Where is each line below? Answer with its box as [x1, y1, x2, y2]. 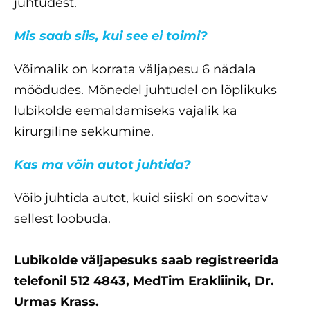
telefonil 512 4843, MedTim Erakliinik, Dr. [14, 273, 274, 289]
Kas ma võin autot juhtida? [14, 157, 191, 173]
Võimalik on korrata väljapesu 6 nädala [14, 62, 256, 77]
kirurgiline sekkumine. [14, 124, 154, 140]
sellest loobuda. [14, 211, 111, 227]
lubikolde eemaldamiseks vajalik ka [14, 103, 237, 119]
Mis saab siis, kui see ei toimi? [14, 28, 208, 44]
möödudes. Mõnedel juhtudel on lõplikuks [14, 82, 277, 98]
